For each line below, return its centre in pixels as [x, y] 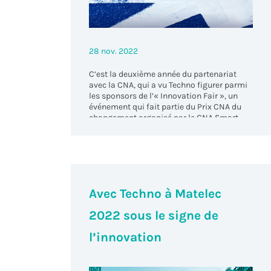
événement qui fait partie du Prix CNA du [165, 107]
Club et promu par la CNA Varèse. [152, 129]
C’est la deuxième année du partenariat [163, 74]
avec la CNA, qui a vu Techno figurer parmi [168, 85]
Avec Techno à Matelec [155, 193]
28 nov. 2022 [114, 51]
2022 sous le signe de [154, 215]
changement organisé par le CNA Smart [164, 118]
